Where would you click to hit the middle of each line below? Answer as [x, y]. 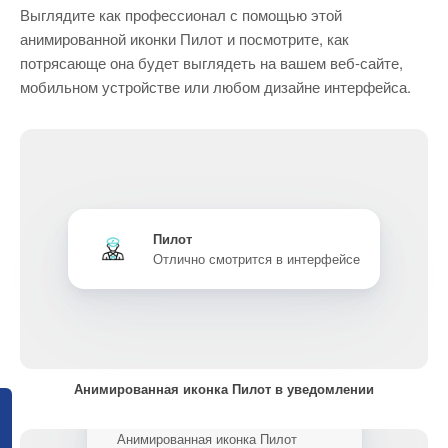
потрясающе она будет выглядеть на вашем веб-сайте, [211, 62]
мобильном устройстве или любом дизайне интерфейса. [215, 86]
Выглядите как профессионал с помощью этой [181, 14]
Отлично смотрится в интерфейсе [256, 258]
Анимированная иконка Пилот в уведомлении [224, 388]
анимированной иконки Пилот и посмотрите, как [184, 38]
